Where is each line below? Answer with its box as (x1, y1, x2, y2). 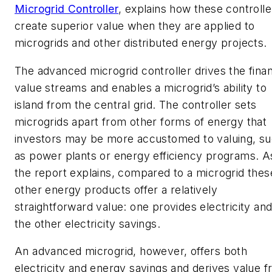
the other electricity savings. (15, 217, 160, 230)
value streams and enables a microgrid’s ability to (15, 81, 267, 94)
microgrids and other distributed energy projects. (15, 36, 267, 50)
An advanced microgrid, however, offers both (15, 245, 248, 258)
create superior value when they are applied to (15, 19, 255, 33)
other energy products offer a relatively (15, 183, 217, 196)
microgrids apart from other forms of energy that (15, 115, 267, 128)
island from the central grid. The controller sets (15, 98, 257, 111)
